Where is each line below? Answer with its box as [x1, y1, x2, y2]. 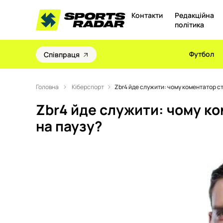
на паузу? [36, 116, 102, 136]
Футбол [189, 49, 214, 59]
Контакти [131, 10, 163, 20]
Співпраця [44, 49, 80, 59]
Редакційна [174, 10, 214, 20]
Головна [36, 83, 60, 91]
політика [174, 20, 204, 29]
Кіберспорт [72, 83, 104, 91]
